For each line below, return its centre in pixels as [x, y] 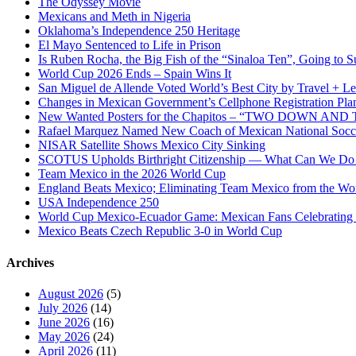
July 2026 [63, 308]
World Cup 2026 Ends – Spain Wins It [135, 74]
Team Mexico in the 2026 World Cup [132, 174]
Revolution [289, 25]
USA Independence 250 [99, 203]
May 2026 [64, 336]
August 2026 [71, 293]
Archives [30, 262]
